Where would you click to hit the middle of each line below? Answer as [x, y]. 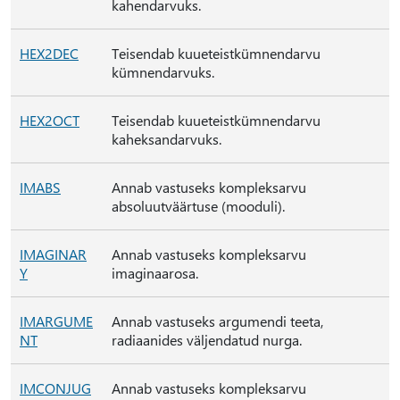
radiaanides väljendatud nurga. [207, 340]
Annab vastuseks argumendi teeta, [217, 321]
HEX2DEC [49, 53]
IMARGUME [56, 321]
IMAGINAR [53, 254]
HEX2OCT [50, 120]
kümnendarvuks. [163, 72]
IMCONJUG [55, 388]
